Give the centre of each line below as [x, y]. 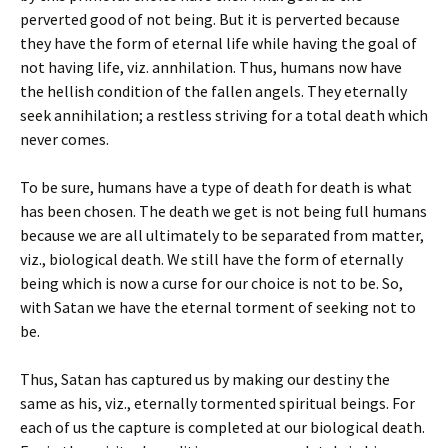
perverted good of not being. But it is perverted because [210, 19]
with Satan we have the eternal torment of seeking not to [218, 307]
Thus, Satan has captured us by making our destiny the [205, 379]
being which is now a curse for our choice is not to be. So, [211, 283]
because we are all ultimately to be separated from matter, [222, 235]
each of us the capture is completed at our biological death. [222, 427]
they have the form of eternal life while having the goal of [218, 43]
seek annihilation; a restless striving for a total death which [224, 115]
